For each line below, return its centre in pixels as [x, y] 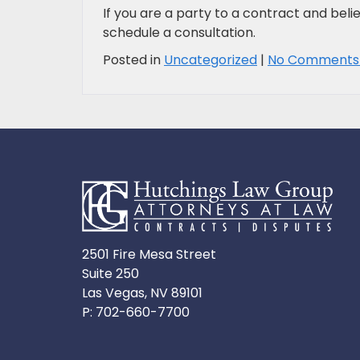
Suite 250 [110, 274]
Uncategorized [211, 60]
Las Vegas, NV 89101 [142, 293]
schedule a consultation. [179, 33]
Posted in [133, 60]
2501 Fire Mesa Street [149, 255]
